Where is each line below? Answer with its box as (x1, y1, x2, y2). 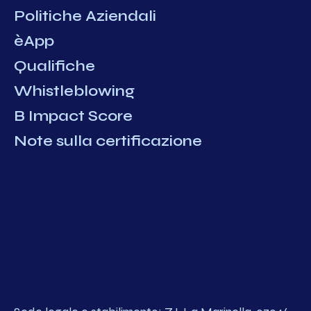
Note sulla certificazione (14, 131, 202, 150)
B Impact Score (14, 106, 133, 125)
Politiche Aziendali (14, 6, 156, 25)
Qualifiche (14, 56, 95, 75)
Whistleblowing (14, 81, 135, 100)
